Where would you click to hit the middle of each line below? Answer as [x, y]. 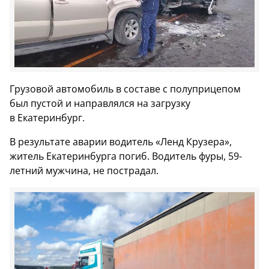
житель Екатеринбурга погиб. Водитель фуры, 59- [126, 156]
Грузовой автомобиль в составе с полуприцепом [125, 89]
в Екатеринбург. [47, 117]
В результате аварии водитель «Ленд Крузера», [121, 141]
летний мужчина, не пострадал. [84, 170]
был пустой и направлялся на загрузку [100, 103]
